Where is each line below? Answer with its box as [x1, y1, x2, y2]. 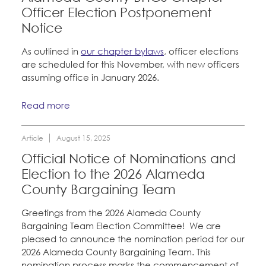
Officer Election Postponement [21, 4, 211, 20]
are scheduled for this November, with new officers [21, 58, 239, 69]
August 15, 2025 [56, 134, 110, 143]
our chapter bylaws [81, 45, 164, 56]
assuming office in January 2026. [21, 71, 159, 83]
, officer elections [164, 45, 239, 56]
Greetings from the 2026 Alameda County [21, 207, 201, 218]
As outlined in [21, 45, 81, 56]
